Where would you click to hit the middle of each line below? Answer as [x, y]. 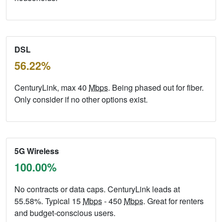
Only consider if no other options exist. [81, 100]
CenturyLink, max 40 [52, 88]
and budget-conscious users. [65, 213]
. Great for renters [173, 201]
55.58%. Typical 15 [49, 201]
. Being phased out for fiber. [156, 88]
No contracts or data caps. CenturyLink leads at [97, 189]
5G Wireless [37, 151]
